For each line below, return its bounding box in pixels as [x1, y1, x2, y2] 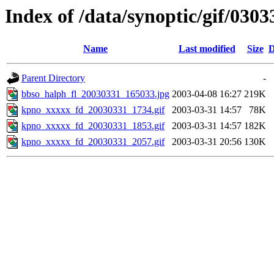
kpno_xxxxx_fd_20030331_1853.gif [21, 120, 165, 131]
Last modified [178, 43, 235, 54]
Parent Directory [21, 73, 85, 84]
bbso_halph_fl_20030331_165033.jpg [21, 89, 169, 100]
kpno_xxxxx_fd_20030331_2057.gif [21, 136, 165, 147]
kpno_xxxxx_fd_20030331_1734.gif [21, 105, 165, 116]
